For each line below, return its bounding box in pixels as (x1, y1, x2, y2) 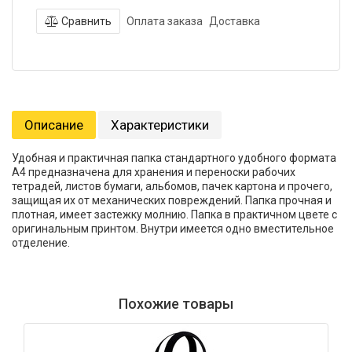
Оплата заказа (126, 14, 203, 27)
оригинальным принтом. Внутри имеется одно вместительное (12, 222, 334, 235)
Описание (24, 116, 83, 133)
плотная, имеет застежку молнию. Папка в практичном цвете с (12, 207, 337, 221)
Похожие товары (119, 295, 233, 312)
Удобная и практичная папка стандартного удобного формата (12, 151, 336, 164)
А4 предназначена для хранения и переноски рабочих (12, 165, 295, 178)
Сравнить (59, 14, 112, 27)
